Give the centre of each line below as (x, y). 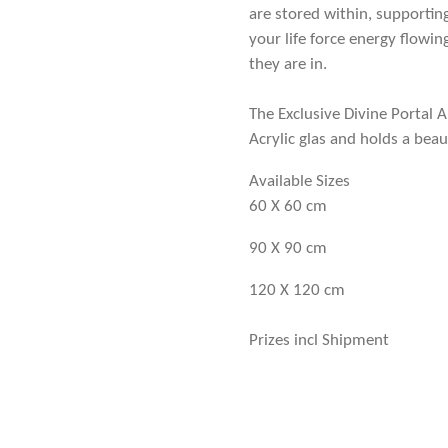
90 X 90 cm (288, 249)
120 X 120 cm (297, 291)
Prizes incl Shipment (319, 341)
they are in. (288, 65)
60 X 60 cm (288, 207)
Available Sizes (299, 182)
